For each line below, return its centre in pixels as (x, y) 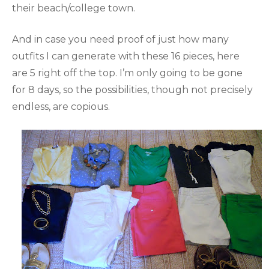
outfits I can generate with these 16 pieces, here (126, 56)
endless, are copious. (61, 106)
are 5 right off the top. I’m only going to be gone (127, 73)
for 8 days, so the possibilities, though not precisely (132, 89)
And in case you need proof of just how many (120, 39)
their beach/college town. (74, 8)
